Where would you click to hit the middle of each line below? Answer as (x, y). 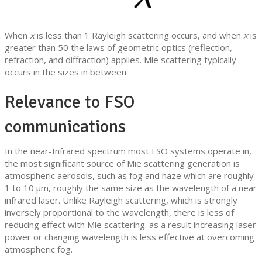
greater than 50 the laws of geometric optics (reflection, (118, 48)
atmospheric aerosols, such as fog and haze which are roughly (129, 176)
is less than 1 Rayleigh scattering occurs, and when (138, 35)
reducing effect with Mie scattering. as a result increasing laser (130, 225)
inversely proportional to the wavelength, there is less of (119, 213)
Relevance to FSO (70, 102)
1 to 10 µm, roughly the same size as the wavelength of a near (131, 188)
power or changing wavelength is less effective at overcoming (130, 237)
